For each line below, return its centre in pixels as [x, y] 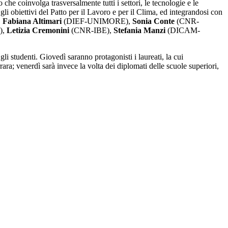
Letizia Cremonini [38, 31]
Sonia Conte [153, 21]
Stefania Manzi [139, 31]
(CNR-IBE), [91, 31]
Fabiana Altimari [32, 21]
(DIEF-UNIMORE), [97, 21]
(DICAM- [183, 31]
